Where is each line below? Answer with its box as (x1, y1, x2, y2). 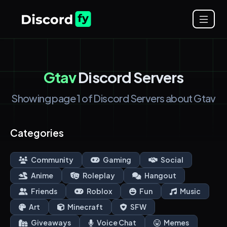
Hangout (143, 171, 176, 180)
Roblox (86, 186, 112, 196)
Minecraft (66, 202, 103, 212)
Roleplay (82, 171, 115, 180)
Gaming (102, 155, 131, 165)
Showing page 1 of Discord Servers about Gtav (11, 92, 216, 105)
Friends (30, 186, 57, 196)
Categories (10, 127, 64, 139)
